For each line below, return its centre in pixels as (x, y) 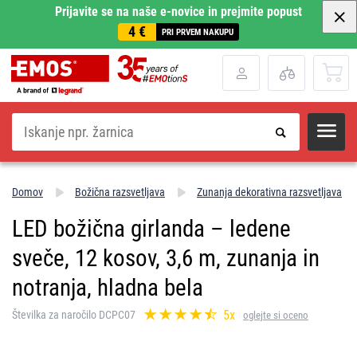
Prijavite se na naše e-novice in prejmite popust (178, 12)
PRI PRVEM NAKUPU (198, 32)
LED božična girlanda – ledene (151, 228)
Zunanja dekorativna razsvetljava (269, 192)
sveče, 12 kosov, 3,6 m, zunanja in (166, 258)
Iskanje (25, 118)
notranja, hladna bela (108, 287)
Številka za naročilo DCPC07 (74, 315)
